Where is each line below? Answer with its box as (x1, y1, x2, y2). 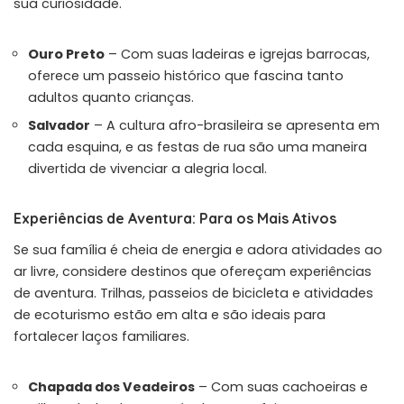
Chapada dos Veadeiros (28, 377, 195, 396)
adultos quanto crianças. (28, 87, 194, 106)
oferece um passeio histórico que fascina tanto (28, 66, 344, 85)
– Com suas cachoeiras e (195, 377, 368, 396)
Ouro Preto (28, 44, 105, 63)
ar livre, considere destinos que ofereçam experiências (14, 262, 372, 280)
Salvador (28, 115, 90, 134)
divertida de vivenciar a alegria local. (28, 159, 267, 178)
